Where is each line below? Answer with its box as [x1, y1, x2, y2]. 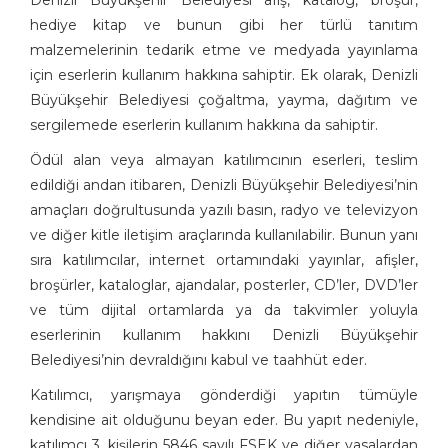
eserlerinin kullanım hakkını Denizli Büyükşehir [30, 326, 418, 345]
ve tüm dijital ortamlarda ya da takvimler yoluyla [30, 301, 418, 320]
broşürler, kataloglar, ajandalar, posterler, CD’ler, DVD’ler [30, 276, 418, 295]
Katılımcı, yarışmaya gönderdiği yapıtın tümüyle [30, 386, 418, 405]
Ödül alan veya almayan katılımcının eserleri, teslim [30, 151, 418, 170]
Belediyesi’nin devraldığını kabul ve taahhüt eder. [30, 351, 371, 370]
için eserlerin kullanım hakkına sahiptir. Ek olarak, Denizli [30, 66, 418, 85]
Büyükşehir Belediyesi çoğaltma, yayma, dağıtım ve [30, 91, 418, 110]
